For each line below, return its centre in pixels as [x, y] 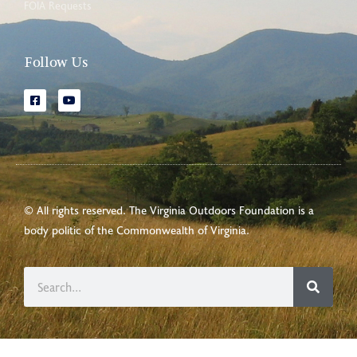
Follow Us [56, 62]
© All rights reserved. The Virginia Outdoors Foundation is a [169, 210]
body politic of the [70, 229]
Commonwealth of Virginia [181, 229]
